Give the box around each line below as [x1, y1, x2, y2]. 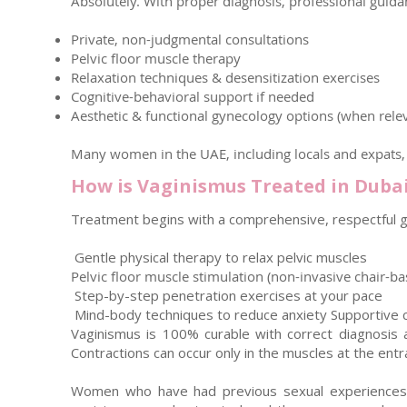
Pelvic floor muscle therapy [71, 49, 241, 67]
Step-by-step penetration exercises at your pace [71, 286, 382, 304]
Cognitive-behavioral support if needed [71, 87, 314, 105]
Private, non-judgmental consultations [71, 30, 309, 48]
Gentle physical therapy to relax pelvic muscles [71, 248, 367, 266]
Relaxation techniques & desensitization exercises [71, 68, 380, 86]
